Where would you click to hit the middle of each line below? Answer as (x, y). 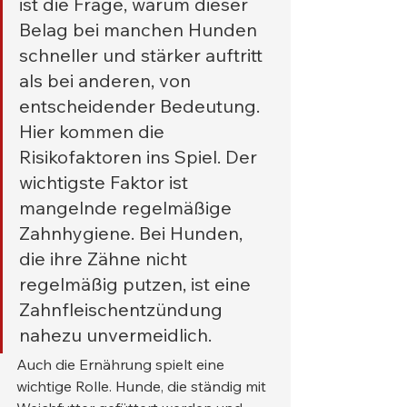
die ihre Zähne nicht (105, 259)
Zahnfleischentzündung (123, 310)
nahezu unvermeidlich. (115, 335)
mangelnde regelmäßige (128, 208)
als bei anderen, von (107, 81)
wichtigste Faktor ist (106, 183)
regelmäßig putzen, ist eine (137, 284)
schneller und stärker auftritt (143, 55)
